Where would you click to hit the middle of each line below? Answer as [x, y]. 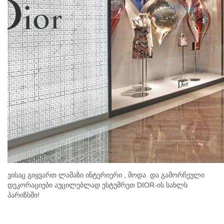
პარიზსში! [23, 195]
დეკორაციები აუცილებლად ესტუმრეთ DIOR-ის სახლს [97, 185]
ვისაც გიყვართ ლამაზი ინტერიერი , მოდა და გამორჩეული [106, 175]
